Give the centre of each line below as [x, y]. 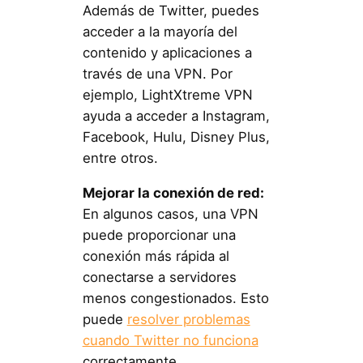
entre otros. [120, 158]
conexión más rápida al [156, 256]
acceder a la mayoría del [160, 31]
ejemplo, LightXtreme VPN [167, 94]
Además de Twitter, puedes [171, 10]
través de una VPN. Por [157, 73]
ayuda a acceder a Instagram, [176, 115]
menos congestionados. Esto [175, 298]
